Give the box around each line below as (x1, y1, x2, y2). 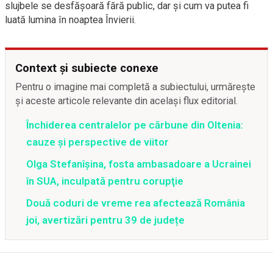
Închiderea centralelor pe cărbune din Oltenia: (26, 118, 243, 131)
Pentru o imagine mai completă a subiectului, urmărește (15, 80, 255, 93)
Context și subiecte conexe (15, 61, 158, 74)
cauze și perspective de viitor (26, 135, 169, 148)
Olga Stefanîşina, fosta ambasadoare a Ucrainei (26, 157, 251, 170)
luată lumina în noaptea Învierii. (5, 13, 136, 26)
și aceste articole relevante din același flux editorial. (15, 94, 238, 107)
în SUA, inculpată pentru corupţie (26, 174, 183, 187)
